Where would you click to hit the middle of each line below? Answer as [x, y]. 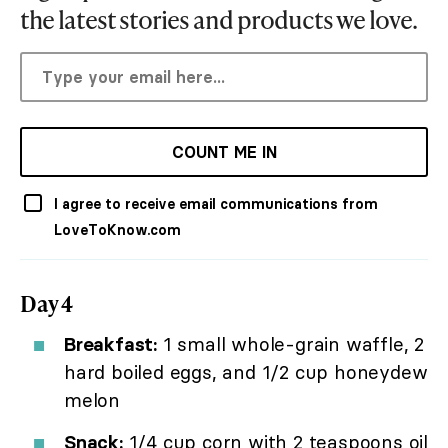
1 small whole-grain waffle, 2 [291, 343]
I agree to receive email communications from [216, 203]
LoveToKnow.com [117, 229]
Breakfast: [110, 343]
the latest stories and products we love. [218, 19]
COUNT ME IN [224, 151]
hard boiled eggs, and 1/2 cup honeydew [246, 371]
